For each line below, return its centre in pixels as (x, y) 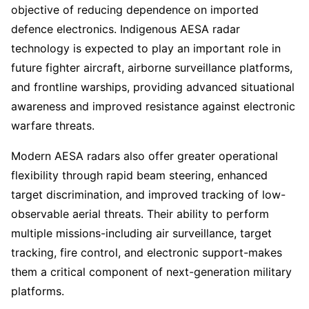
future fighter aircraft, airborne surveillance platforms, (152, 67)
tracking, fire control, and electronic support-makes (147, 252)
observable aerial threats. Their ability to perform (140, 213)
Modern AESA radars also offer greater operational (144, 156)
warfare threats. (53, 125)
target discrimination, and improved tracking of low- (148, 194)
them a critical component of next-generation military (151, 271)
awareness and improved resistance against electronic (153, 106)
